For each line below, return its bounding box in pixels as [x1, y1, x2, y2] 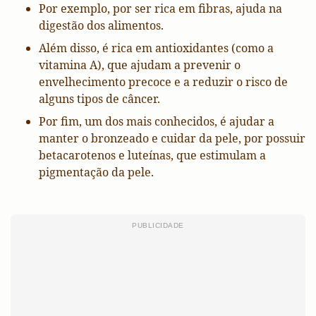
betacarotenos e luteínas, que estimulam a [39, 147, 266, 164]
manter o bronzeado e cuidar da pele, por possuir [39, 130, 305, 147]
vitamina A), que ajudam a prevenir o [39, 57, 241, 73]
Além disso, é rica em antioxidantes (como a [39, 40, 274, 56]
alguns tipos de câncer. [39, 91, 160, 107]
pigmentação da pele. [39, 164, 154, 181]
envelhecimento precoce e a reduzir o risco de [39, 74, 288, 90]
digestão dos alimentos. [39, 18, 164, 34]
